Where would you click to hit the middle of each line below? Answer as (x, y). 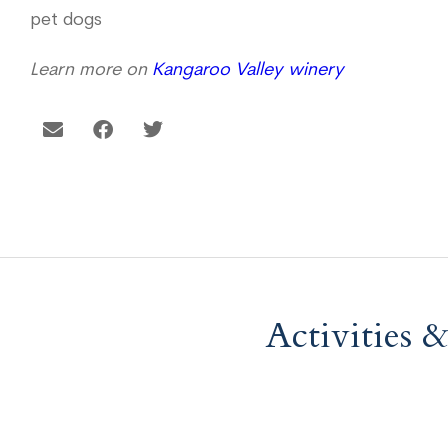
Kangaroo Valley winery (248, 70)
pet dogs (66, 20)
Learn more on (91, 70)
